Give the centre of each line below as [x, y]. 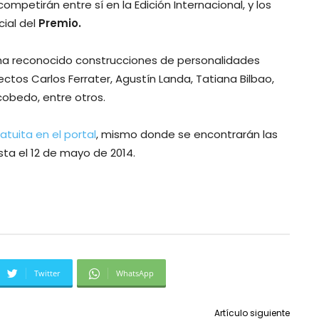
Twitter [47, 273]
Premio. [60, 23]
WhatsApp [135, 273]
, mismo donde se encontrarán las [187, 135]
